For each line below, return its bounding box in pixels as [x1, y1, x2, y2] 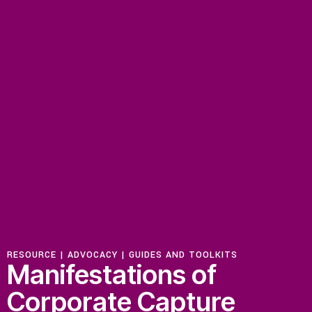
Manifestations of [7, 258, 217, 290]
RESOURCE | [7, 248, 68, 261]
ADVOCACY [68, 248, 118, 261]
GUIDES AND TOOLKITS [129, 248, 237, 261]
